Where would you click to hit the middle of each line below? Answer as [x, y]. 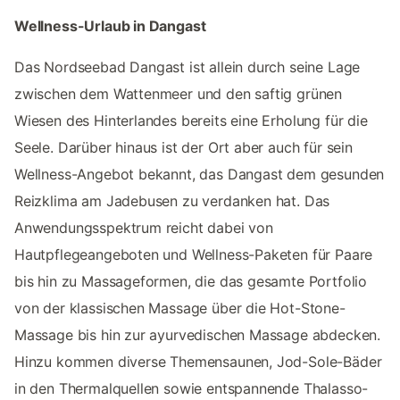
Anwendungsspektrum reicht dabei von [144, 228]
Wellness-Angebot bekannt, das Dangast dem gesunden [200, 175]
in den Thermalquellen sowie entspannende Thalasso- [192, 389]
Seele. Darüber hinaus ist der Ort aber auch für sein [183, 148]
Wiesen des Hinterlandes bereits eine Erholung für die [191, 121]
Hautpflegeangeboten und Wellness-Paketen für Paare [194, 255]
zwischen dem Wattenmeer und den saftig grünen [179, 94]
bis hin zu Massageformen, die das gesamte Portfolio [191, 282]
